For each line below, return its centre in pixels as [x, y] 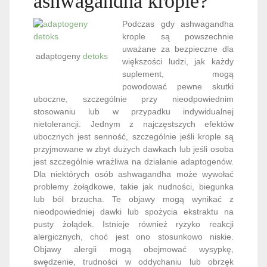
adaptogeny [59, 56]
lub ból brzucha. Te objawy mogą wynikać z [133, 199]
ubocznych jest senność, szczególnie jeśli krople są [133, 137]
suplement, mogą [178, 74]
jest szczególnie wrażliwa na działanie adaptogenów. [133, 162]
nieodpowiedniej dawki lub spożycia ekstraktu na [133, 212]
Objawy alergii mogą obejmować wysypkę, [133, 249]
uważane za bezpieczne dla [178, 49]
